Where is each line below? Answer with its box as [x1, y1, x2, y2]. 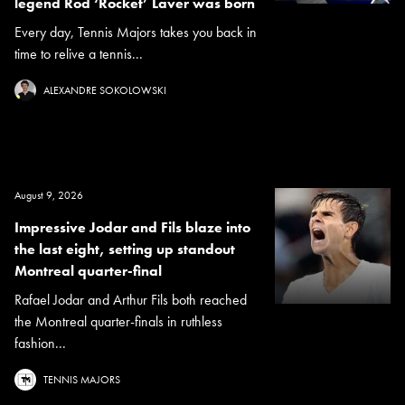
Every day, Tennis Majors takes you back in [14, 22, 257, 42]
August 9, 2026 [14, 187, 83, 202]
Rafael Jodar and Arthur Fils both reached [14, 289, 247, 309]
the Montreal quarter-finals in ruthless [14, 311, 222, 331]
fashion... [14, 333, 66, 353]
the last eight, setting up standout [14, 239, 235, 259]
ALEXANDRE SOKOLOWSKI [43, 82, 166, 98]
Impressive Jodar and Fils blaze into [14, 217, 250, 237]
